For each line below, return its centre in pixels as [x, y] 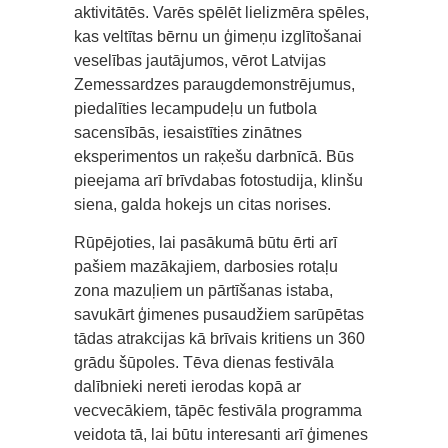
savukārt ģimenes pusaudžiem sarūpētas [219, 314]
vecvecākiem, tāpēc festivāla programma [218, 410]
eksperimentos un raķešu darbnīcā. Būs [214, 156]
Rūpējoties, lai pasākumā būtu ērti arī [205, 242]
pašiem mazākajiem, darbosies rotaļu [206, 266]
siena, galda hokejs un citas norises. [202, 204]
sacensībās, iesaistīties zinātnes [188, 132]
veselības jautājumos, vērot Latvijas [200, 60]
